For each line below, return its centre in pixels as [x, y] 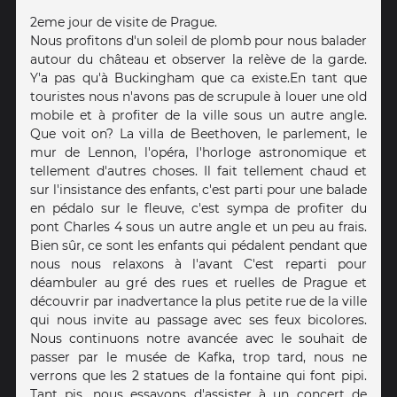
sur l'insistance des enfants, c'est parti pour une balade [198, 190]
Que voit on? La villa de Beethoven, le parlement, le [198, 134]
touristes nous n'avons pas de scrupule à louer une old [198, 97]
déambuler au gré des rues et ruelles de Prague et [198, 283]
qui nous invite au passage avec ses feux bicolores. [198, 320]
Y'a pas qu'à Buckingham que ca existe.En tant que [198, 78]
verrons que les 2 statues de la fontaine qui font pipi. [198, 376]
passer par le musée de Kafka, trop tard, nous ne [198, 357]
